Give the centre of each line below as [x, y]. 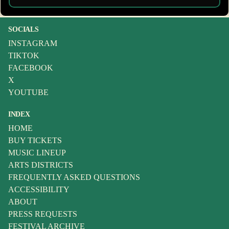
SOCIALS [24, 30]
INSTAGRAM [33, 43]
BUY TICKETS [35, 141]
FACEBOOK [31, 68]
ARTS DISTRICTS [41, 165]
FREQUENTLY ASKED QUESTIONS [74, 177]
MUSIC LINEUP [37, 153]
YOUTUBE [28, 93]
